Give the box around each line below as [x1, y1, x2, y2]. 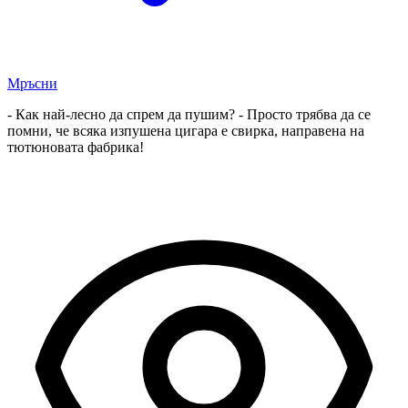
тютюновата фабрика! [7, 138, 144, 155]
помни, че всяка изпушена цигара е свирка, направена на [7, 122, 364, 138]
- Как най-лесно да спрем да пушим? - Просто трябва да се [7, 106, 371, 122]
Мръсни [7, 75, 57, 91]
